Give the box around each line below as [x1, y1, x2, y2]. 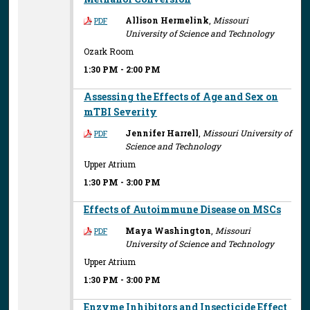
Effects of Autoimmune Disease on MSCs [84, 202, 282, 216]
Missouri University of [203, 127, 292, 138]
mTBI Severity [84, 104, 158, 118]
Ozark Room [84, 46, 134, 57]
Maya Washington [125, 224, 212, 236]
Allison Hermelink [125, 14, 210, 26]
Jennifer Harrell [125, 127, 199, 138]
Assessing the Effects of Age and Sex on [84, 89, 279, 103]
